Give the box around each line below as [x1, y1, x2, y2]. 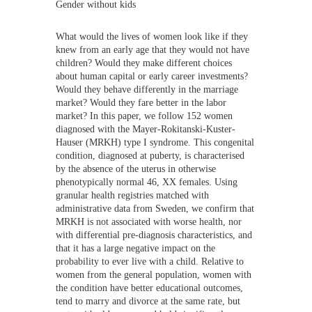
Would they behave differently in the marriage [56, 83, 239, 95]
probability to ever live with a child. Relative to [56, 255, 244, 267]
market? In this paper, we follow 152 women [56, 109, 233, 121]
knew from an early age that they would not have [56, 43, 250, 55]
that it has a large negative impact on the [56, 242, 216, 253]
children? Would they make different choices [56, 56, 233, 68]
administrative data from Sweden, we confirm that [56, 202, 255, 214]
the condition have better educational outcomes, [56, 281, 244, 293]
